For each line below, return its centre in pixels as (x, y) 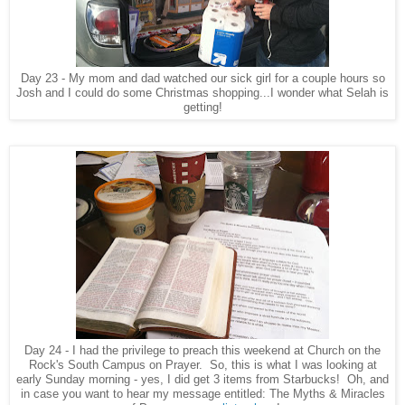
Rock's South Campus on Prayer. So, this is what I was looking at (202, 365)
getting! (202, 108)
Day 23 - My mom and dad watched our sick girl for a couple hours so (202, 79)
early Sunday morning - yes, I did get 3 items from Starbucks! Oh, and (202, 380)
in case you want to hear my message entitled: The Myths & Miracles (202, 394)
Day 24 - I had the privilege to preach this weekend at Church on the (202, 351)
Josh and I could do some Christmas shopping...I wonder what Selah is (202, 93)
